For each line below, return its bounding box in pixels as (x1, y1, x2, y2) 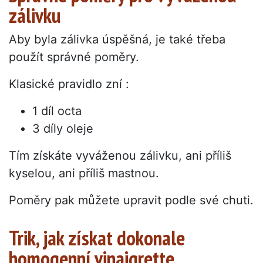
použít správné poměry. (9, 50, 139, 65)
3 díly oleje (32, 122, 93, 136)
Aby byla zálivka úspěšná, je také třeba (9, 32, 225, 47)
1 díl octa (32, 104, 82, 119)
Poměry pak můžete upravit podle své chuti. (9, 193, 254, 208)
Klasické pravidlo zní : (9, 77, 129, 92)
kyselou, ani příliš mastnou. (9, 166, 159, 181)
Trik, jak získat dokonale (9, 224, 185, 252)
